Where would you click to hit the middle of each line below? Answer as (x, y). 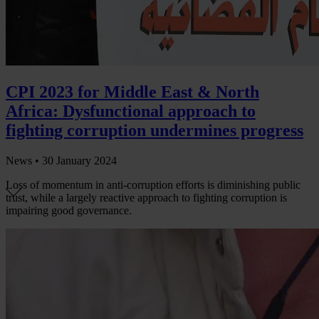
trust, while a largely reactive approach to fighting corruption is (146, 197)
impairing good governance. (69, 210)
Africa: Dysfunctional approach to (131, 111)
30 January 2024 (79, 160)
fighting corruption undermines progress (155, 130)
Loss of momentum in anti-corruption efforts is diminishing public (153, 184)
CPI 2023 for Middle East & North (132, 91)
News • (24, 160)
